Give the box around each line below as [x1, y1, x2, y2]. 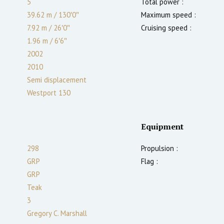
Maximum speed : [141, 9, 196, 19]
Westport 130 [27, 87, 70, 97]
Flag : [141, 156, 158, 166]
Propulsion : [141, 143, 178, 153]
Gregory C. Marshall [27, 208, 87, 218]
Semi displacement [27, 74, 86, 84]
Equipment [141, 120, 183, 132]
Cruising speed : [141, 22, 191, 32]
